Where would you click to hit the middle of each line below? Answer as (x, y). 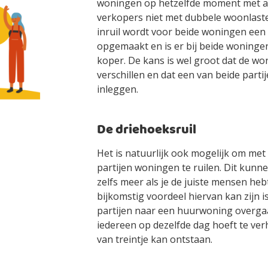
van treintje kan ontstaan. (156, 239)
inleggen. (119, 89)
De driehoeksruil (147, 130)
